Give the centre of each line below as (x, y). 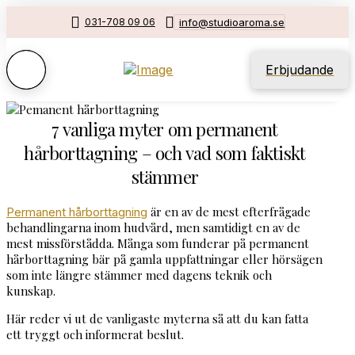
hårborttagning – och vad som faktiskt (165, 153)
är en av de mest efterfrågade (229, 211)
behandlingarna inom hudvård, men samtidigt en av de (153, 227)
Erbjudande (300, 70)
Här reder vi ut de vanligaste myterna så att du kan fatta (157, 318)
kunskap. (31, 290)
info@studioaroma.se (232, 22)
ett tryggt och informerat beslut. (95, 334)
